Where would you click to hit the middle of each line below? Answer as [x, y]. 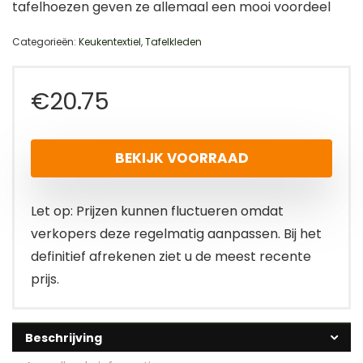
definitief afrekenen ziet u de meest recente [171, 257]
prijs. [45, 280]
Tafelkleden [173, 42]
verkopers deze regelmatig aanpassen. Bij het [176, 234]
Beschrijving [64, 338]
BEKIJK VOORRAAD [181, 158]
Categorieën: [45, 42]
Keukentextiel [110, 42]
